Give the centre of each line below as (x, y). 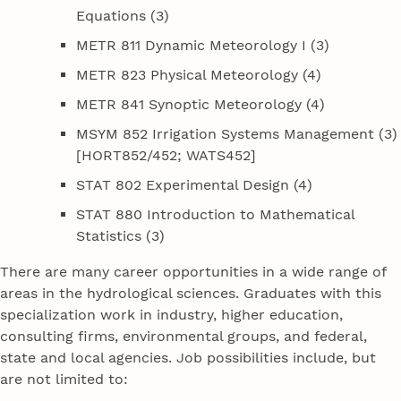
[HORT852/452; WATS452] (166, 155)
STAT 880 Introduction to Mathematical (216, 214)
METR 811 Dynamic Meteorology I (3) (203, 46)
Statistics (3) (121, 235)
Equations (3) (123, 16)
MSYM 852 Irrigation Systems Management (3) (237, 133)
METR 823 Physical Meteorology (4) (199, 74)
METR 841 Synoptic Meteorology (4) (201, 104)
